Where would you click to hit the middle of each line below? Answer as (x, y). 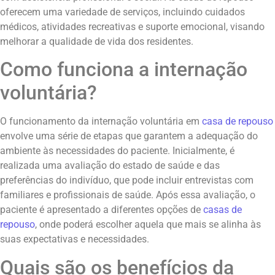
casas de (223, 210)
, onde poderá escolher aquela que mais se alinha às (148, 225)
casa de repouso (238, 122)
